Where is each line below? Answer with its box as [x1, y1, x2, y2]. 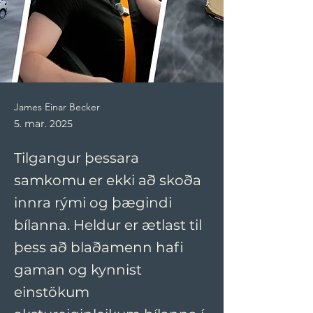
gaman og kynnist [14, 261, 142, 278]
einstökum [14, 284, 89, 300]
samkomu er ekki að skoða [14, 172, 201, 189]
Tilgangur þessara [14, 150, 139, 166]
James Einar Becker [14, 101, 100, 113]
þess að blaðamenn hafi [14, 239, 184, 256]
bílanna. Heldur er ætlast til [14, 217, 202, 233]
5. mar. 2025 [14, 117, 73, 130]
